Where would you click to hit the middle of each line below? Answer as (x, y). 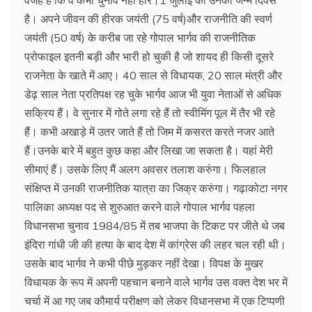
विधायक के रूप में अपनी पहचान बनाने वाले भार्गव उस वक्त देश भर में (156, 282)
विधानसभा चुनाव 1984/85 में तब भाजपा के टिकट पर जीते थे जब (155, 225)
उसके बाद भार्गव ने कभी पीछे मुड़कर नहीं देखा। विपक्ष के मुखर (144, 263)
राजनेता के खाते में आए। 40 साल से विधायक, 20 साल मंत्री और (153, 75)
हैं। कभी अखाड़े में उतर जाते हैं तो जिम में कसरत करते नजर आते (149, 131)
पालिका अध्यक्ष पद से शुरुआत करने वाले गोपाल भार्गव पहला (140, 206)
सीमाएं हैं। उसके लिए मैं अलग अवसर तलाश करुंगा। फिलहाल (145, 169)
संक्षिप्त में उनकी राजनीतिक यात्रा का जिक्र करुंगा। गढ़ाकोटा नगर (156, 188)
